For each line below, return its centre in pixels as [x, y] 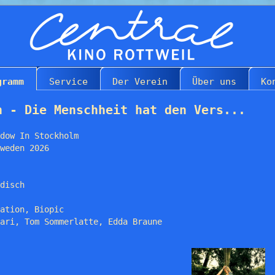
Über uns [214, 81]
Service [68, 81]
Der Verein [140, 81]
